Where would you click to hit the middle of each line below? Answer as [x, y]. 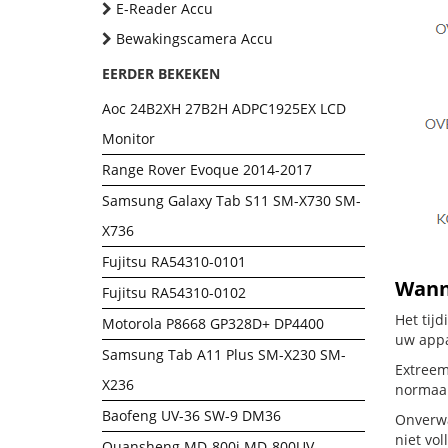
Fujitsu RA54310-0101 [174, 261]
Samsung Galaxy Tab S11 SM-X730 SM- [231, 200]
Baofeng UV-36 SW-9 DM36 [191, 415]
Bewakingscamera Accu [194, 38]
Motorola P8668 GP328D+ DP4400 [213, 323]
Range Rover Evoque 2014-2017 [207, 169]
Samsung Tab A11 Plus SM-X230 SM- [224, 354]
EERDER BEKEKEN [161, 73]
